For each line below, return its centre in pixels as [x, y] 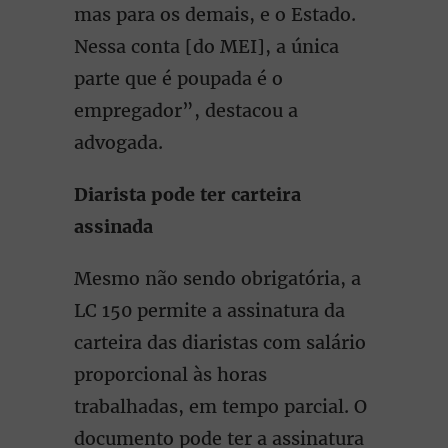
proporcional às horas [170, 374]
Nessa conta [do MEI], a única [206, 46]
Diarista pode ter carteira [187, 194]
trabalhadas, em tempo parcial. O [220, 406]
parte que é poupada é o [178, 78]
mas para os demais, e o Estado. [215, 14]
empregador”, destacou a [186, 110]
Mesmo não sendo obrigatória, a [217, 278]
